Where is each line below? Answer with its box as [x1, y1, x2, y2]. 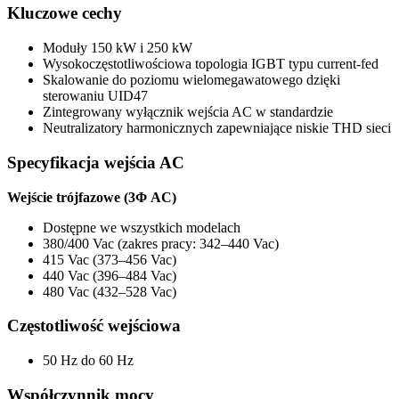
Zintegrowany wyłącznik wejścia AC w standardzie [43, 104, 333, 120]
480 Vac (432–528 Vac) [43, 283, 176, 299]
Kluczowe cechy [7, 4, 122, 23]
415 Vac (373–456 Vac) [43, 251, 176, 267]
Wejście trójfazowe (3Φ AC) [7, 189, 176, 205]
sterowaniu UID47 [43, 88, 148, 104]
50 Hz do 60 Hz [43, 352, 134, 368]
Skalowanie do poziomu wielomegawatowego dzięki [43, 72, 340, 88]
